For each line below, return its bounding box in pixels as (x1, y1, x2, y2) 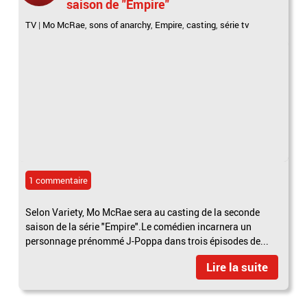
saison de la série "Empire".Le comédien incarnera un (25, 219, 252, 233)
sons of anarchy (89, 18, 151, 31)
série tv (220, 18, 250, 31)
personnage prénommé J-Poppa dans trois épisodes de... (25, 234, 269, 247)
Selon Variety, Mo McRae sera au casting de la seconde (25, 205, 260, 219)
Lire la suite (206, 258, 268, 275)
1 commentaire (29, 173, 88, 186)
